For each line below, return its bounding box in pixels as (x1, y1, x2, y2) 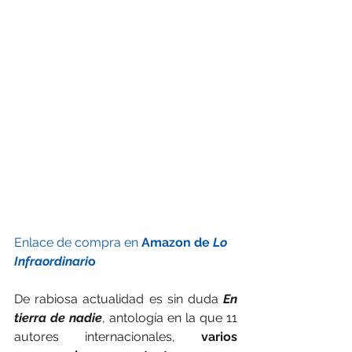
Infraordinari (14, 253, 88, 269)
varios (201, 328, 237, 344)
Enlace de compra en (14, 234, 141, 250)
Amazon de (141, 234, 213, 250)
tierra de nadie (14, 310, 102, 325)
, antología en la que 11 (102, 310, 237, 325)
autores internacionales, (14, 328, 201, 344)
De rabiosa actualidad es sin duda (14, 291, 223, 306)
